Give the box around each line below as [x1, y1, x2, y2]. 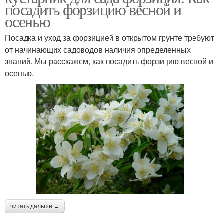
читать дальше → [10, 203, 59, 210]
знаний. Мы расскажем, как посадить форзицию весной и [5, 55, 213, 67]
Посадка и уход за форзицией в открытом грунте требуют [5, 31, 214, 43]
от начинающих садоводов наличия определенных [5, 43, 191, 55]
